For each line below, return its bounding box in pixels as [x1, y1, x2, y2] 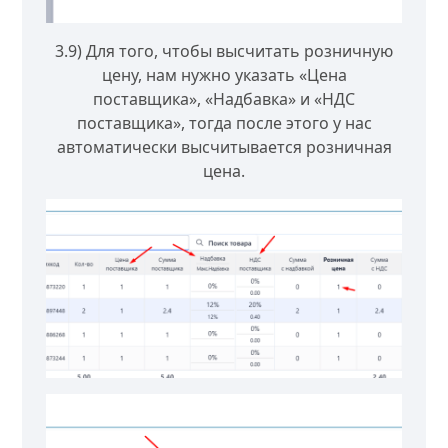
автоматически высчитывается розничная [56, 135, 392, 158]
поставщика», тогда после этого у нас [76, 111, 372, 134]
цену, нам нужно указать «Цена [101, 63, 347, 86]
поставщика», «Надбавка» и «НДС [93, 87, 355, 110]
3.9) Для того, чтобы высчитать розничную [55, 39, 393, 62]
